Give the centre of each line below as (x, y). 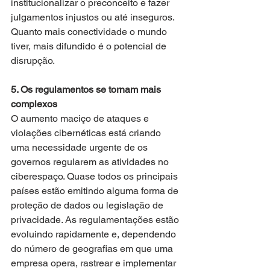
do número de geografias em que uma (93, 248)
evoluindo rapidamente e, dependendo (95, 234)
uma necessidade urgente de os (80, 147)
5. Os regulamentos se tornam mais (87, 89)
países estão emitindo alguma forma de (96, 190)
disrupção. (33, 60)
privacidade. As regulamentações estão (96, 219)
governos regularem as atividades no (91, 162)
